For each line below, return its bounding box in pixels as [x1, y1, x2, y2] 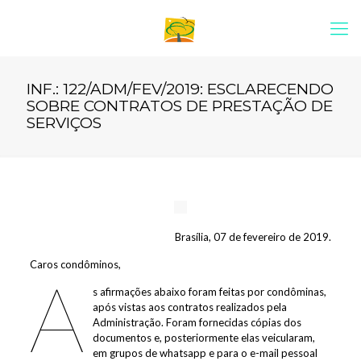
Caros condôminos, [29, 258, 121, 271]
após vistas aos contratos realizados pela [92, 301, 287, 313]
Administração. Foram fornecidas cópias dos [92, 316, 301, 329]
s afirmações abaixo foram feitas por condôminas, [92, 285, 326, 298]
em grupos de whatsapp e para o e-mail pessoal [92, 346, 317, 359]
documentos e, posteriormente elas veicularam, [92, 331, 315, 344]
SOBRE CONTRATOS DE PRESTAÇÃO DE [27, 97, 333, 115]
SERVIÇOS [27, 114, 102, 132]
